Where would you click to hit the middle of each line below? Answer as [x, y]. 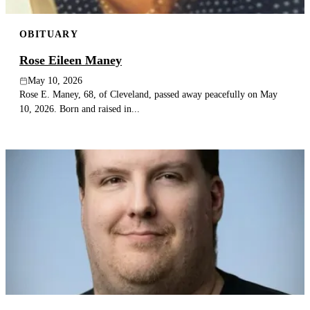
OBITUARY [49, 34]
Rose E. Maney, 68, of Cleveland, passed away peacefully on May [148, 94]
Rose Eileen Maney [71, 61]
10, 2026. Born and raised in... [80, 109]
